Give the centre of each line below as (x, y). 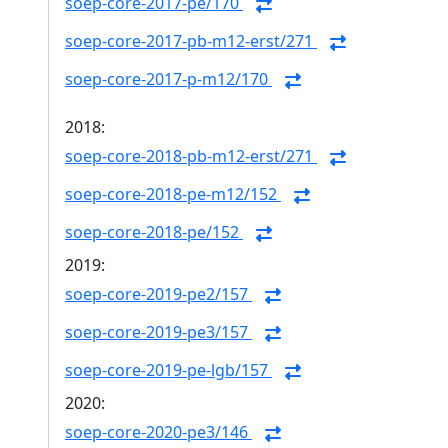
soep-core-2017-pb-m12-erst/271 (191, 41)
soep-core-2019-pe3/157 (158, 332)
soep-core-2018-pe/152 (154, 232)
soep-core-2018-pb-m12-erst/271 (191, 156)
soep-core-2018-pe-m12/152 (173, 194)
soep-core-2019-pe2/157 (158, 294)
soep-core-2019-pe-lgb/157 (168, 370)
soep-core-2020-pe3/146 (158, 432)
